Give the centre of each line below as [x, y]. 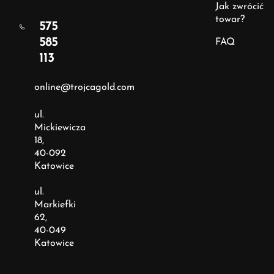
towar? [230, 20]
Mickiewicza [60, 128]
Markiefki [55, 205]
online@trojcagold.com [84, 87]
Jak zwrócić [239, 7]
